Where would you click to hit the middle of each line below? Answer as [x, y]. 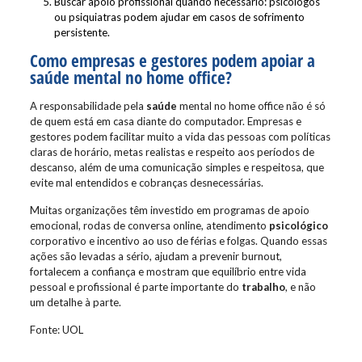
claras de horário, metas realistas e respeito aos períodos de [172, 152]
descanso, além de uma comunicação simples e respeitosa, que [177, 167]
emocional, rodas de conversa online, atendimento [149, 225]
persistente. [82, 32]
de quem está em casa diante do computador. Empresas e [165, 121]
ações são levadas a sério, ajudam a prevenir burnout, [156, 256]
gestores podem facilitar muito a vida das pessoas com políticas [180, 137]
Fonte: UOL [56, 330]
